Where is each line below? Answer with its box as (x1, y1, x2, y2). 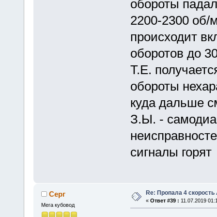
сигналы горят (130, 144, 212, 159)
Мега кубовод (41, 201, 75, 208)
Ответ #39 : (150, 197, 179, 203)
